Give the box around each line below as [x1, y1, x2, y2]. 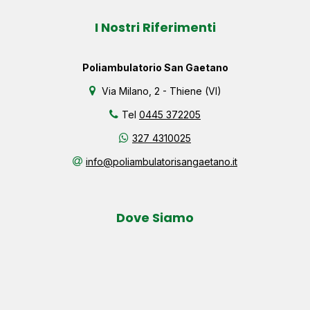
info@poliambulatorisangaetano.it [86, 155, 237, 167]
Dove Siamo [116, 208, 194, 226]
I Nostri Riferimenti [94, 18, 216, 36]
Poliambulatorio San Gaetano [82, 61, 228, 73]
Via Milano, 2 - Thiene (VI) [98, 84, 221, 97]
